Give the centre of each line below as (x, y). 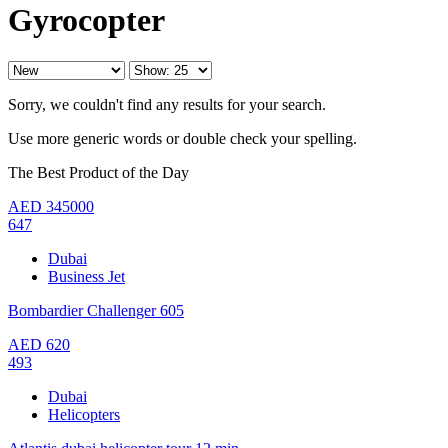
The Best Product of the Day (98, 172)
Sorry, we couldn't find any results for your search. (167, 104)
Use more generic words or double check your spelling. (182, 138)
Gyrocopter (86, 20)
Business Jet (86, 276)
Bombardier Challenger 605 (96, 310)
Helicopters (84, 414)
